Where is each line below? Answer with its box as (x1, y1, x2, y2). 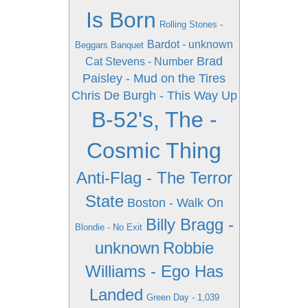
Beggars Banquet (75, 40, 144, 50)
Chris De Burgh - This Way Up (71, 89, 237, 102)
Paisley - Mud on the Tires (82, 71, 225, 85)
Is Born (85, 8, 156, 32)
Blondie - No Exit (74, 222, 142, 232)
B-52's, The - (91, 107, 217, 132)
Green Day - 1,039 (146, 292, 219, 302)
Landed (89, 285, 143, 304)
